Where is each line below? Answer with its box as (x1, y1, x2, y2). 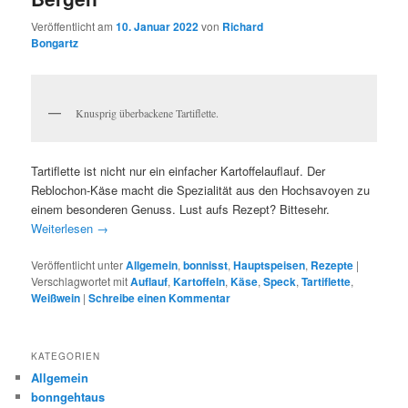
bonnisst (183, 256, 229, 273)
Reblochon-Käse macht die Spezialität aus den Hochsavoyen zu (31, 180, 371, 199)
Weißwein (31, 289, 81, 306)
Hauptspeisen (233, 256, 306, 273)
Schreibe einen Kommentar (88, 289, 231, 306)
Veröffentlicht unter (31, 256, 124, 272)
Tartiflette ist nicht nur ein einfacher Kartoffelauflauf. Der (31, 161, 326, 179)
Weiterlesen (31, 219, 97, 237)
